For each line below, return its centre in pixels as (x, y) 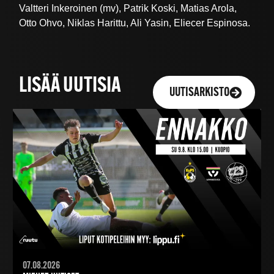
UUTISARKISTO (200, 93)
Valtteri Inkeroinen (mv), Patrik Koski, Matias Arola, (128, 8)
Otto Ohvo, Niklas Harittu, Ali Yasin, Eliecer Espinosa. (135, 23)
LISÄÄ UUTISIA (70, 86)
